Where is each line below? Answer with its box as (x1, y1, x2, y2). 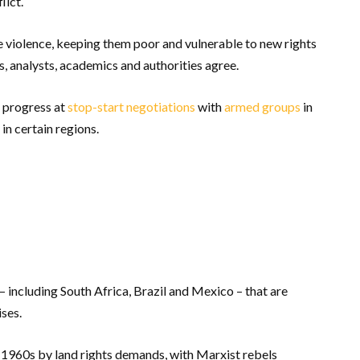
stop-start (67, 99, 124, 115)
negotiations (126, 99, 195, 115)
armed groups (224, 99, 301, 115)
